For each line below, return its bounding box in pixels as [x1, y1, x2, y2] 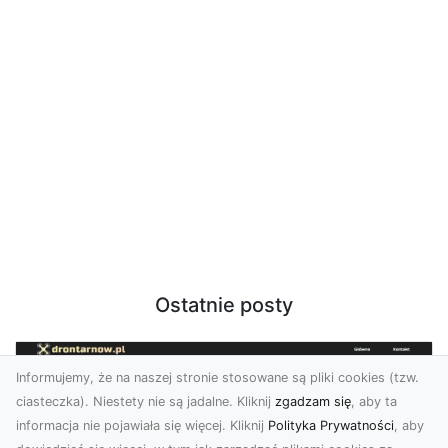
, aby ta [351, 394, 397, 409]
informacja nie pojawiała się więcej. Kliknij [16, 418, 268, 433]
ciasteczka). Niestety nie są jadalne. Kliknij [16, 394, 275, 409]
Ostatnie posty [155, 293, 293, 317]
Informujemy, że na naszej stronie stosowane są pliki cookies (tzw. [16, 370, 419, 385]
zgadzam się [275, 394, 351, 409]
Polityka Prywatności [268, 418, 394, 433]
